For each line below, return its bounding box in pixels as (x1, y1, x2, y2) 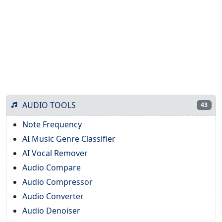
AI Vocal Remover (22, 147, 88, 159)
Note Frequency (22, 118, 82, 130)
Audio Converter (22, 190, 84, 202)
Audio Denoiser (22, 205, 80, 216)
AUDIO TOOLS (22, 99, 76, 111)
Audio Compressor (22, 176, 93, 187)
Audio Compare (22, 162, 81, 173)
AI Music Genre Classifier (22, 133, 115, 144)
